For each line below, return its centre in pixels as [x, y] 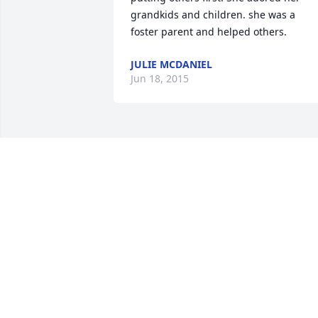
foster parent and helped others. [209, 32]
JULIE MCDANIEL [171, 65]
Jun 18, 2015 [160, 79]
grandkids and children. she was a [213, 15]
